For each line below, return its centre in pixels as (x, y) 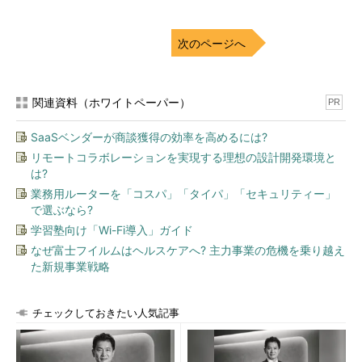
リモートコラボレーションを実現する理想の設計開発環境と (183, 157)
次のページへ (212, 43)
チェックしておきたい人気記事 (106, 313)
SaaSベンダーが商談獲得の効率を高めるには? (149, 137)
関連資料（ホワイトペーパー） (112, 102)
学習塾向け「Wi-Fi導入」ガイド (112, 230)
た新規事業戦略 (70, 266)
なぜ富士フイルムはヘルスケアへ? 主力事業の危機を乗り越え (188, 250)
